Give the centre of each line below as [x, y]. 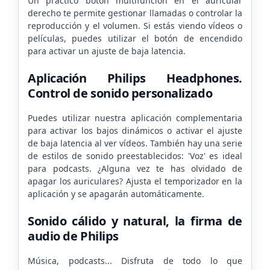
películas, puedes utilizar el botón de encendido [135, 38]
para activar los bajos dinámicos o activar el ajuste [135, 130]
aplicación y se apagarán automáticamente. [116, 193]
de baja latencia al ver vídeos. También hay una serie [135, 143]
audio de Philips [73, 236]
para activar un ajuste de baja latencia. [107, 51]
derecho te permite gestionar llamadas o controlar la [135, 13]
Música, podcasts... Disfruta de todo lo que [135, 260]
